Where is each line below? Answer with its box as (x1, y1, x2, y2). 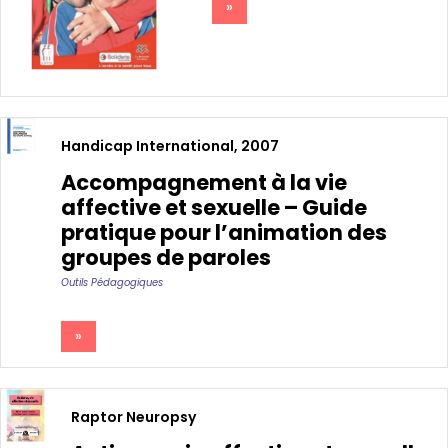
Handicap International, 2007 (61, 135, 279, 156)
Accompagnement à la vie (61, 167, 347, 197)
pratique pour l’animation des (61, 217, 387, 247)
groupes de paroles (61, 242, 271, 272)
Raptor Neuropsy (71, 407, 196, 428)
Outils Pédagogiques (61, 274, 163, 290)
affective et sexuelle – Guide (61, 192, 367, 222)
